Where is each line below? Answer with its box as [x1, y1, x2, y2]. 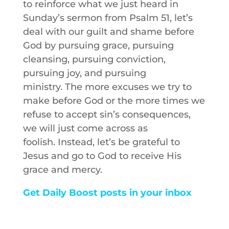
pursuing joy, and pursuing [22, 67, 146, 79]
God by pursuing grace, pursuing [22, 40, 174, 51]
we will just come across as [22, 123, 148, 134]
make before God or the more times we [22, 95, 205, 106]
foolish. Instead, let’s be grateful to [22, 136, 180, 148]
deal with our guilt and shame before [22, 26, 194, 37]
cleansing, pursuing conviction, [22, 54, 166, 65]
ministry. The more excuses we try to [22, 81, 192, 93]
